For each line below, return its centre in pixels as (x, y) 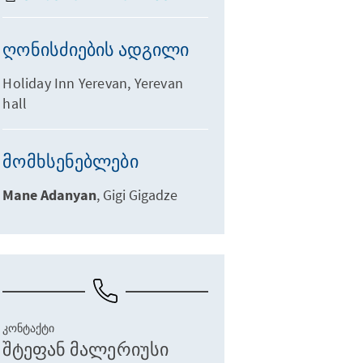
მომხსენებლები (70, 161)
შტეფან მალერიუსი (86, 349)
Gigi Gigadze (141, 195)
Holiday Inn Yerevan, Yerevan (93, 83)
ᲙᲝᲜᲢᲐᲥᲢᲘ (29, 328)
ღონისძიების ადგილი (96, 49)
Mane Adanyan (50, 196)
